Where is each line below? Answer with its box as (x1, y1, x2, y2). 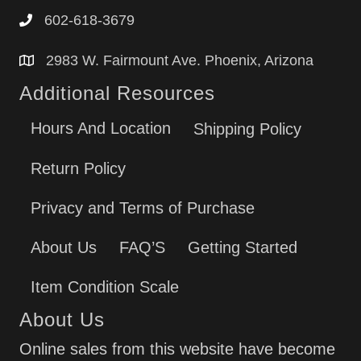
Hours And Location (31, 119, 171, 138)
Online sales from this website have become (19, 339, 335, 358)
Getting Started (188, 238, 297, 256)
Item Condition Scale (31, 277, 179, 296)
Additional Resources (19, 82, 215, 105)
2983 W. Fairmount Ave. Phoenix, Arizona (46, 52, 313, 69)
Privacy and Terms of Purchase (31, 198, 255, 217)
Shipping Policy (193, 119, 301, 138)
